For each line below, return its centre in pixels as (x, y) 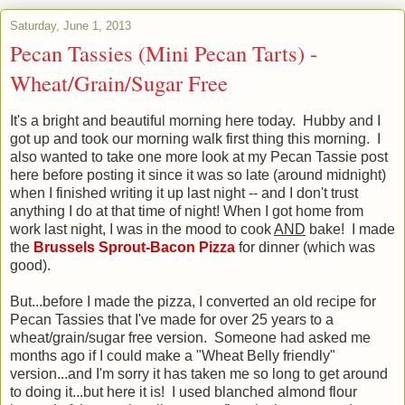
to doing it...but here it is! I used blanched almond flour (184, 391)
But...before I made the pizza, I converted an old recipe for (193, 301)
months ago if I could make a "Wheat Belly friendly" (173, 355)
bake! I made (350, 229)
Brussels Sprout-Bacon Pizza (134, 247)
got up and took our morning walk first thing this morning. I (195, 138)
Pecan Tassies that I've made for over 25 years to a (172, 319)
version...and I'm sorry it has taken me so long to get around (199, 373)
